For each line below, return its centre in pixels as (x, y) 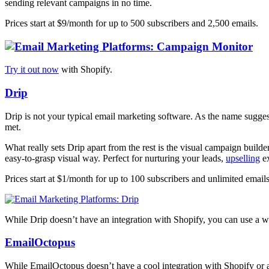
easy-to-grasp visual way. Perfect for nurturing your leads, (115, 158)
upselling (243, 158)
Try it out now (32, 70)
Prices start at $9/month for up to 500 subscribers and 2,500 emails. (131, 23)
